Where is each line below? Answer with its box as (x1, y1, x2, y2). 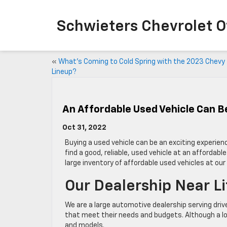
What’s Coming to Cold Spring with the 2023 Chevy (58, 58, 225, 65)
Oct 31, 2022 (62, 124, 106, 131)
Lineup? (52, 68, 77, 75)
